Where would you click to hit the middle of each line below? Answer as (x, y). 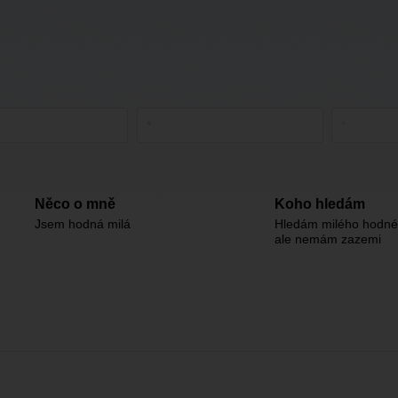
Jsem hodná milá (83, 224)
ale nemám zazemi (328, 239)
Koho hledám (320, 204)
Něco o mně (75, 204)
